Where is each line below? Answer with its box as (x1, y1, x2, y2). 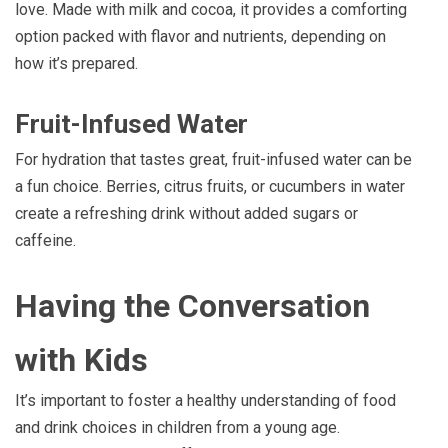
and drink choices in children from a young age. (15, 417, 340, 437)
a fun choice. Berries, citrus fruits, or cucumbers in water (15, 176, 405, 196)
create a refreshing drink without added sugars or (15, 203, 358, 223)
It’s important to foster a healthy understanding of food (15, 390, 396, 410)
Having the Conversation (15, 286, 370, 325)
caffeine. (15, 230, 76, 250)
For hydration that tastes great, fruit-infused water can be (15, 149, 412, 169)
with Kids (15, 340, 148, 379)
